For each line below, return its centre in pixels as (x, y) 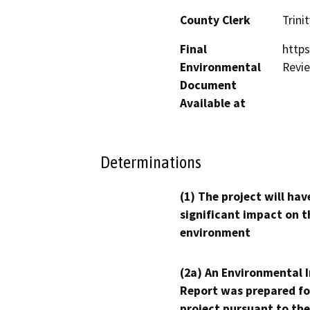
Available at (213, 103)
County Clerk (215, 20)
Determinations (151, 162)
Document (208, 85)
